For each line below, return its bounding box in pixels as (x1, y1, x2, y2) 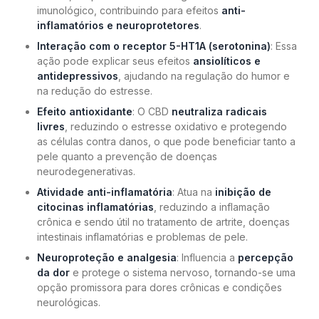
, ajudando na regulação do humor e (118, 70, 290, 83)
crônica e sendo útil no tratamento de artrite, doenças (37, 216, 290, 229)
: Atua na (172, 186, 215, 199)
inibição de (215, 186, 271, 199)
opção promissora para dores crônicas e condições (37, 281, 282, 294)
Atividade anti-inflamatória (37, 186, 172, 199)
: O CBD (132, 105, 172, 118)
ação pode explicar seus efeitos (37, 55, 193, 68)
